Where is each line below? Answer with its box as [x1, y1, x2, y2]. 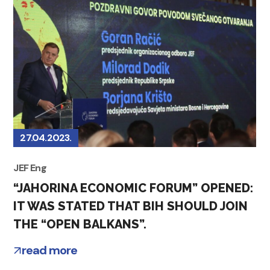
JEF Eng [13, 161, 46, 174]
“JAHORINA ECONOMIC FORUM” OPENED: [13, 180, 254, 195]
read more [21, 242, 77, 258]
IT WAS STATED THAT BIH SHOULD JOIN [13, 198, 248, 213]
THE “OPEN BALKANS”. [13, 216, 147, 231]
